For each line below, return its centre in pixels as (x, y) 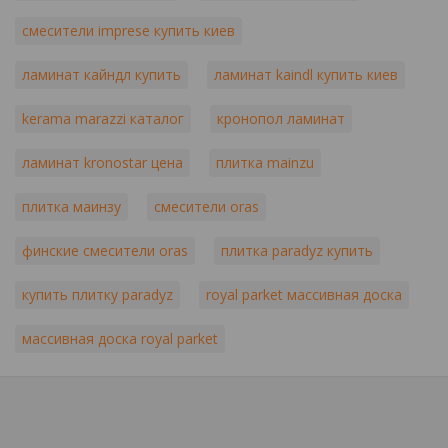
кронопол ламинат (281, 118)
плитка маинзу (71, 206)
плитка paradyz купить (297, 250)
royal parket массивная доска (304, 294)
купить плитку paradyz (97, 294)
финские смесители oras (105, 250)
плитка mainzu (265, 162)
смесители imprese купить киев (128, 30)
